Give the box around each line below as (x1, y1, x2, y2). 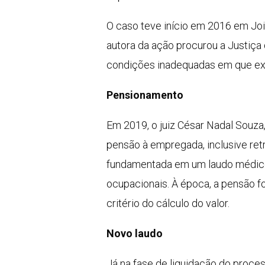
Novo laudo (106, 227, 163, 240)
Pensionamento (106, 89, 183, 102)
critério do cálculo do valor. (106, 197, 230, 210)
